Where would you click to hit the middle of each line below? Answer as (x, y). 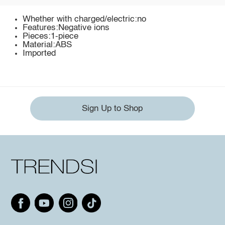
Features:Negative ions (66, 28)
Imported (39, 53)
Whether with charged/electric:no (85, 19)
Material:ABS (47, 45)
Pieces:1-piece (51, 36)
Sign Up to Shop (113, 108)
